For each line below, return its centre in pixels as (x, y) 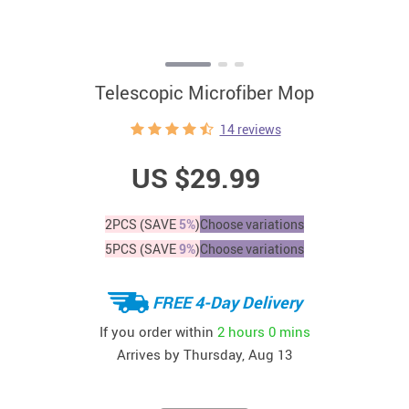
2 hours (241, 331)
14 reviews (250, 129)
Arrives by (150, 354)
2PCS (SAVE (142, 224)
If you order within (158, 331)
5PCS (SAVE (142, 249)
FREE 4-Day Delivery (227, 302)
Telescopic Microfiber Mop (204, 93)
